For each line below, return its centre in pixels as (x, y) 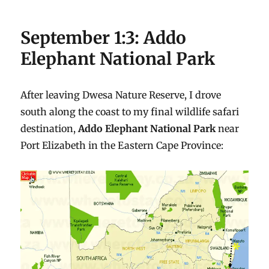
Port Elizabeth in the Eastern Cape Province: (122, 146)
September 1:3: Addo (104, 38)
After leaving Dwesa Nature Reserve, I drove (121, 95)
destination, (50, 129)
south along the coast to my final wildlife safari (130, 112)
